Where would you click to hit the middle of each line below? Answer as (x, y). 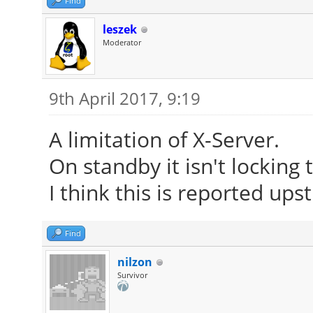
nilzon (134, 262)
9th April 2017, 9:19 (124, 98)
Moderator (122, 42)
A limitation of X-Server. (164, 139)
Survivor (132, 275)
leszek (119, 29)
